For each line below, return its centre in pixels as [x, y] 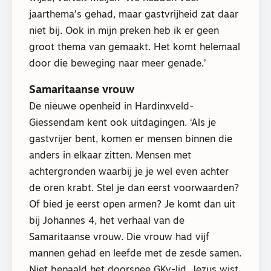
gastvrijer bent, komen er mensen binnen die [131, 139]
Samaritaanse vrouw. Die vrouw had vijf [119, 237]
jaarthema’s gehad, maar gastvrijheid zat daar [134, 15]
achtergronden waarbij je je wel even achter [129, 172]
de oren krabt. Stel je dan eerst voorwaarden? [134, 188]
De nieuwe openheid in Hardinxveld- [111, 107]
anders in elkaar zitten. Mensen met [110, 156]
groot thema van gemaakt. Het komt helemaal [135, 48]
